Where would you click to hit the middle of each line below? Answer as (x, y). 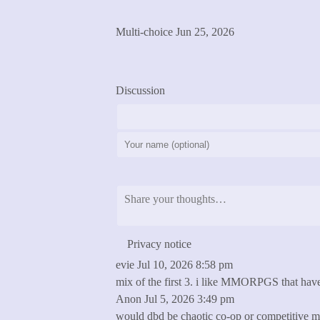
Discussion (140, 90)
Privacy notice (159, 244)
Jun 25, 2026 (205, 32)
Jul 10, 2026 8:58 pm (185, 265)
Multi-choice (144, 32)
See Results (153, 10)
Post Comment (165, 171)
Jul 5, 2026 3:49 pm (189, 299)
